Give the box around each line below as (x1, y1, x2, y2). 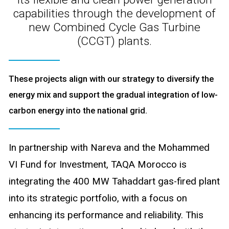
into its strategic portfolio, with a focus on (9, 193, 188, 204)
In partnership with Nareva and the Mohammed (9, 142, 210, 154)
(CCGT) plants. (77, 34, 152, 49)
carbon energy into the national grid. (9, 105, 148, 116)
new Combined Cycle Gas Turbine (29, 20, 200, 35)
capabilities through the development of (13, 7, 216, 21)
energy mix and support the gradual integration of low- (9, 89, 218, 100)
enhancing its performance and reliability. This (9, 210, 204, 221)
